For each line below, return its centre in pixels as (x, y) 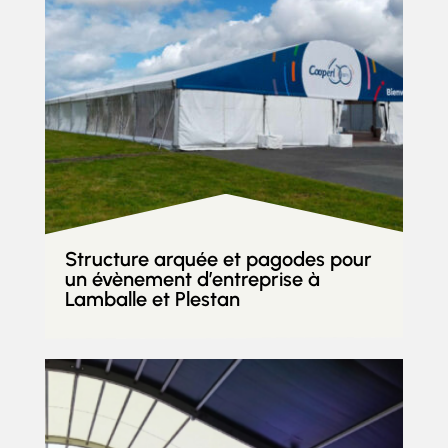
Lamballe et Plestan (152, 298)
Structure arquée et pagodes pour (218, 258)
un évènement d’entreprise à (192, 278)
